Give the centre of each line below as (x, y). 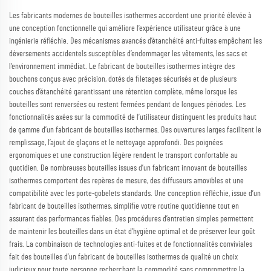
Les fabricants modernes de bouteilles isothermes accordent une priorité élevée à (130, 15)
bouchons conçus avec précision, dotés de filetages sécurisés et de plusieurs (123, 79)
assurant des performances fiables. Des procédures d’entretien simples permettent (131, 219)
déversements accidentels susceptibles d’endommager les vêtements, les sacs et (128, 54)
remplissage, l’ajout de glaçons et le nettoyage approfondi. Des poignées (116, 142)
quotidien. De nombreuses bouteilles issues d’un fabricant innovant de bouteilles (128, 168)
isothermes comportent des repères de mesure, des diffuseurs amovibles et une (126, 181)
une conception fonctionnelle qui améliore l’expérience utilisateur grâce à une (125, 28)
